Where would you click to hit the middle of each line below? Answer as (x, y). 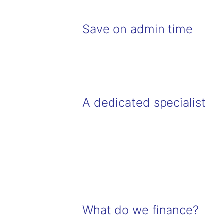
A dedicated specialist (144, 102)
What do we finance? (141, 210)
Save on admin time (138, 29)
